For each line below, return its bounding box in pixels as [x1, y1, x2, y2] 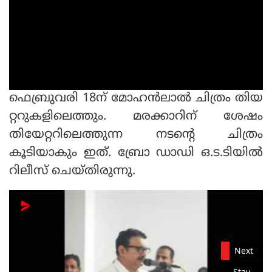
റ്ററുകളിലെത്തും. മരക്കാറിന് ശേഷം [9, 109, 263, 125]
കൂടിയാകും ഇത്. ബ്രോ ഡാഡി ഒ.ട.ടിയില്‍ [9, 146, 263, 161]
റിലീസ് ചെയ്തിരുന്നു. [9, 164, 135, 180]
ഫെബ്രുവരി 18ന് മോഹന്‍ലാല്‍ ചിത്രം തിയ [9, 91, 263, 107]
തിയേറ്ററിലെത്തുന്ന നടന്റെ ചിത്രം [9, 127, 263, 143]
